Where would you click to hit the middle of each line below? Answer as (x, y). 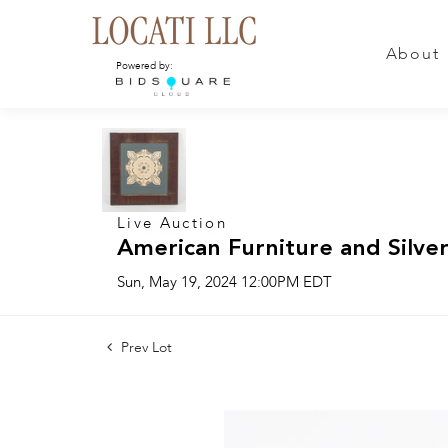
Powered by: (144, 66)
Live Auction (172, 224)
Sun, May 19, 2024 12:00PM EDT (224, 283)
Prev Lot (144, 348)
